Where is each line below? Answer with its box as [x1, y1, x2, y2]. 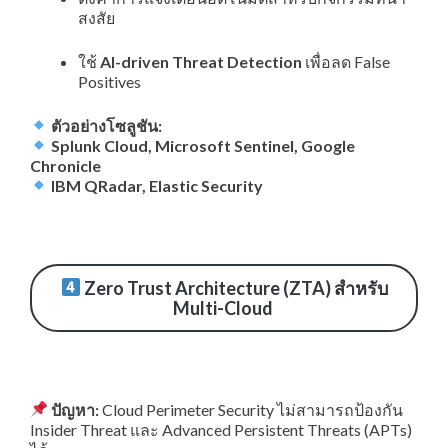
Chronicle [30, 155, 101, 175]
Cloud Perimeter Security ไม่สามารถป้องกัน [99, 399, 404, 419]
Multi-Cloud [172, 296, 273, 319]
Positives [78, 71, 144, 91]
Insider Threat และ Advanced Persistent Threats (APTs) [30, 419, 412, 439]
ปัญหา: [51, 399, 100, 419]
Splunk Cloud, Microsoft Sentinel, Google [51, 135, 356, 155]
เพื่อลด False [302, 51, 390, 71]
